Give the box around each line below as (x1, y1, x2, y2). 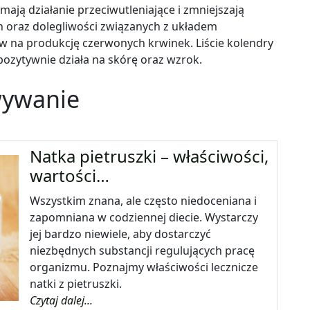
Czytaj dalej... (30, 293, 93, 309)
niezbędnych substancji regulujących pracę (30, 243, 255, 259)
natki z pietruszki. (30, 276, 122, 292)
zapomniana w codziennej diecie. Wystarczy (30, 210, 259, 226)
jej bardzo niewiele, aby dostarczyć (30, 226, 212, 242)
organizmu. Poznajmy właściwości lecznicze (30, 259, 259, 275)
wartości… (30, 164, 110, 188)
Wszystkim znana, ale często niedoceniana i (30, 193, 257, 209)
